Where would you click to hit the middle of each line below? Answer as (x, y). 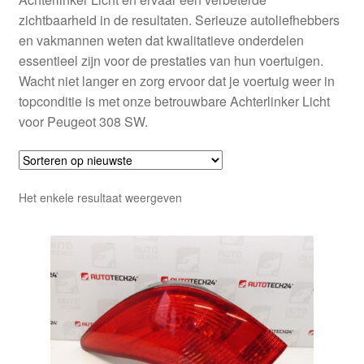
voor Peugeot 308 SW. (83, 122)
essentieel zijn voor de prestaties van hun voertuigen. (171, 61)
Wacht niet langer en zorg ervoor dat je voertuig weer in (176, 81)
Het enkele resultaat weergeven (100, 197)
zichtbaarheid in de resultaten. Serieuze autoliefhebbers (179, 20)
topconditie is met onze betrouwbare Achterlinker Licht (174, 102)
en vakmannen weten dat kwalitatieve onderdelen (161, 41)
